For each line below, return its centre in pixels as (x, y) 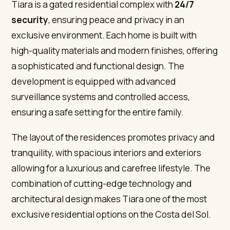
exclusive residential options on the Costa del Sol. (111, 214)
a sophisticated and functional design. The (98, 66)
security (30, 20)
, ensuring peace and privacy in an (117, 20)
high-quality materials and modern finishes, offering (115, 50)
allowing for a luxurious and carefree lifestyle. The (111, 168)
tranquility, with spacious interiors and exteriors (107, 152)
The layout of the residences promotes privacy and (113, 137)
